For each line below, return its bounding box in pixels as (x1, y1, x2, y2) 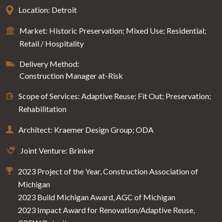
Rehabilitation (18, 104, 66, 113)
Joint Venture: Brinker (20, 145, 95, 155)
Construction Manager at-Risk (19, 70, 123, 80)
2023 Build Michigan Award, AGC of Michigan (18, 192, 175, 202)
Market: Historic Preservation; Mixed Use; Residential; (19, 25, 206, 35)
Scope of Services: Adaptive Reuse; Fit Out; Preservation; (18, 91, 211, 101)
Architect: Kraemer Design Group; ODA (18, 124, 154, 134)
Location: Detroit (18, 4, 77, 14)
